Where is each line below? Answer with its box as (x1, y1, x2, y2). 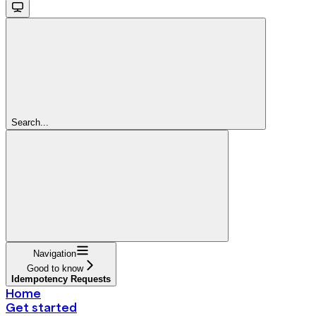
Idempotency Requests (11, 273, 111, 284)
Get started (6, 300, 77, 315)
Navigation (33, 248, 76, 259)
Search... (11, 116, 49, 128)
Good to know (26, 262, 83, 274)
